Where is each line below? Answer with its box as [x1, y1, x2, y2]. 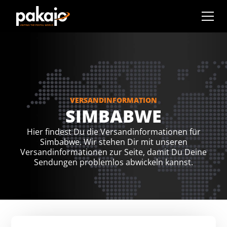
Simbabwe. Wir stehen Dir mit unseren [40, 136, 187, 147]
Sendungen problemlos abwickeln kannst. [34, 157, 193, 168]
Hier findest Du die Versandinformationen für [26, 126, 201, 137]
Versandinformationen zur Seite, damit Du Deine [20, 146, 207, 158]
